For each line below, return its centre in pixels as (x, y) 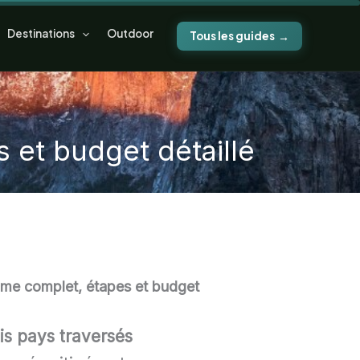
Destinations (41, 33)
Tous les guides (232, 36)
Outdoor (130, 33)
